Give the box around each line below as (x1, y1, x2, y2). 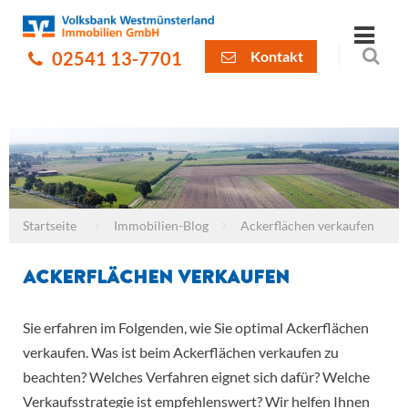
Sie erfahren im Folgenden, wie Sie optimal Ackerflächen (23, 319, 369, 337)
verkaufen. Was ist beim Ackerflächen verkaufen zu (23, 343, 339, 362)
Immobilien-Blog (113, 218, 209, 234)
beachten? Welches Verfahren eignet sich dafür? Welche (23, 368, 370, 386)
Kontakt (248, 47, 304, 66)
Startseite (23, 218, 76, 234)
